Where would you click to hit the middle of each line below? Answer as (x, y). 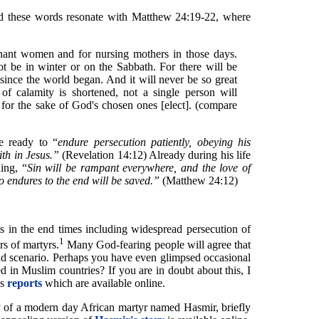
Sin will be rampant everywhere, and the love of (139, 167)
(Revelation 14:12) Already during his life (155, 155)
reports (25, 283)
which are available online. (104, 283)
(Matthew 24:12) (199, 180)
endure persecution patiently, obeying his (155, 142)
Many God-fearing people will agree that (157, 245)
